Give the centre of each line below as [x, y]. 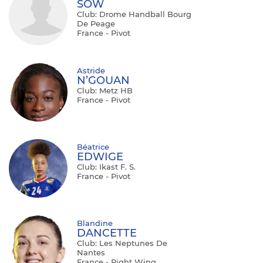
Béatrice [93, 147]
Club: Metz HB [105, 91]
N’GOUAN [103, 81]
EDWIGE [100, 157]
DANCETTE [107, 233]
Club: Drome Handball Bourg [134, 14]
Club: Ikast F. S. [106, 167]
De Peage [96, 24]
